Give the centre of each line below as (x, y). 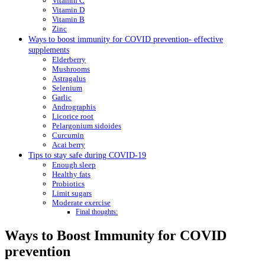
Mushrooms (71, 69)
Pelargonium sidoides (87, 125)
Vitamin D (68, 9)
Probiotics (68, 183)
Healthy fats (71, 174)
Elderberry (69, 59)
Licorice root (73, 116)
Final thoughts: (97, 212)
